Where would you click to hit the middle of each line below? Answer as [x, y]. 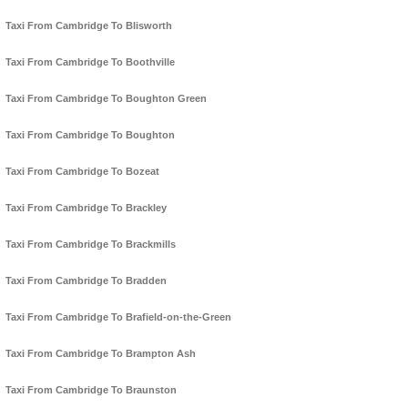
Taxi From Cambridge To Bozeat [82, 172]
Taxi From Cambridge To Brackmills [91, 245]
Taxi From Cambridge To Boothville [90, 62]
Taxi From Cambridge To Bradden [86, 281]
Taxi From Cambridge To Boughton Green [106, 99]
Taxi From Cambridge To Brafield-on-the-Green [118, 317]
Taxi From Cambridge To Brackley [86, 208]
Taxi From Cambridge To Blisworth [89, 26]
